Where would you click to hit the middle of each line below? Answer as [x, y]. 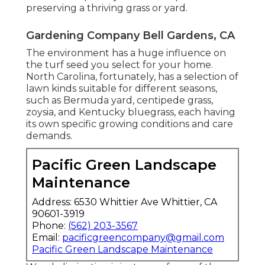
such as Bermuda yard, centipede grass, [119, 100]
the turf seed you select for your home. [119, 64]
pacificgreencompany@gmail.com [143, 237]
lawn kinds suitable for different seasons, [122, 88]
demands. [49, 135]
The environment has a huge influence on [126, 53]
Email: [47, 237]
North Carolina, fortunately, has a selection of [132, 76]
